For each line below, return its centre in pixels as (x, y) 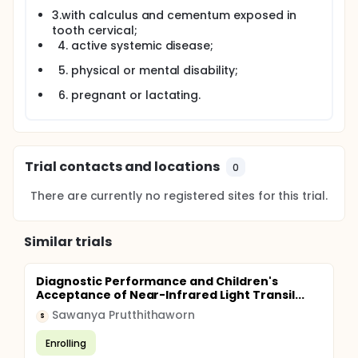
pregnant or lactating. (136, 95)
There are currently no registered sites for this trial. (179, 196)
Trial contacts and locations (123, 167)
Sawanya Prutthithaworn (124, 315)
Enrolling (66, 343)
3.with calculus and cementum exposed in (174, 15)
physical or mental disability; (155, 70)
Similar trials (68, 242)
